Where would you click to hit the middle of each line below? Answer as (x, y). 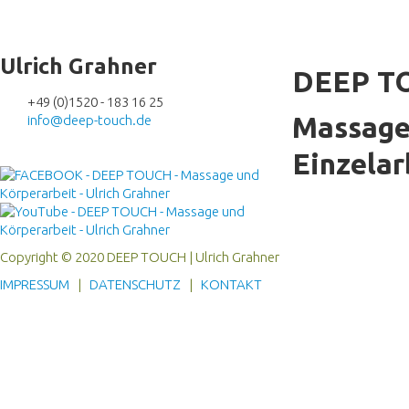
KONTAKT (231, 285)
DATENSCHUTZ (135, 285)
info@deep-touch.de (89, 121)
